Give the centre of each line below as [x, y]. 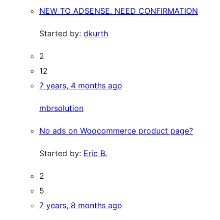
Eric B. [95, 153]
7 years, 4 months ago [81, 85]
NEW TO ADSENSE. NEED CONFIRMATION [119, 11]
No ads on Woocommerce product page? [116, 131]
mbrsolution [61, 108]
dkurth [96, 33]
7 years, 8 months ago [81, 205]
